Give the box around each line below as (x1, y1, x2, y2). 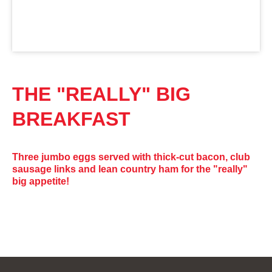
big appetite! (12, 175, 69, 186)
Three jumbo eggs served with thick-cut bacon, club (12, 151, 250, 162)
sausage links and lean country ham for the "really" (12, 163, 248, 174)
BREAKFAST (12, 107, 131, 130)
